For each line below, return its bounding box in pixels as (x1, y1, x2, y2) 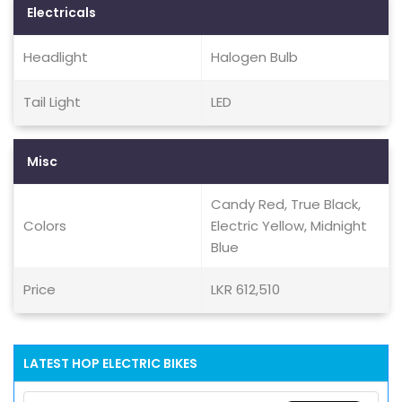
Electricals (27, 4, 96, 22)
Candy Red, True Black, (211, 195, 361, 214)
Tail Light (23, 92, 81, 111)
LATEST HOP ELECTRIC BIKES (23, 354, 197, 372)
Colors (23, 216, 66, 235)
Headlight (23, 48, 88, 66)
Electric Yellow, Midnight (211, 216, 367, 235)
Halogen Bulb (211, 48, 298, 66)
